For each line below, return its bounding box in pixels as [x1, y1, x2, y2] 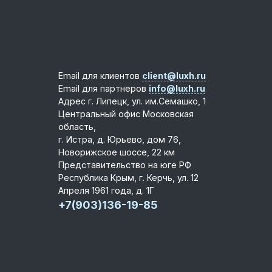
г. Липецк [88, 95, 127, 106]
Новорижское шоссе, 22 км [58, 146, 175, 157]
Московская [143, 108, 194, 119]
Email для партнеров [58, 83, 146, 93]
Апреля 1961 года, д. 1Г [58, 185, 154, 195]
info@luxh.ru [149, 83, 205, 93]
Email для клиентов [58, 70, 140, 81]
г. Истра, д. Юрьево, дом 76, [58, 134, 181, 144]
